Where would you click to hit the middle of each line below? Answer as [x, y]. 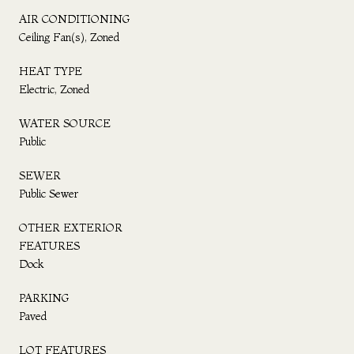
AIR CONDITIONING [74, 19]
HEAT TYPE [51, 71]
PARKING [44, 298]
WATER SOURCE [65, 123]
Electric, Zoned [54, 89]
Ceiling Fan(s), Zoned [69, 37]
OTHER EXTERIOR [71, 227]
